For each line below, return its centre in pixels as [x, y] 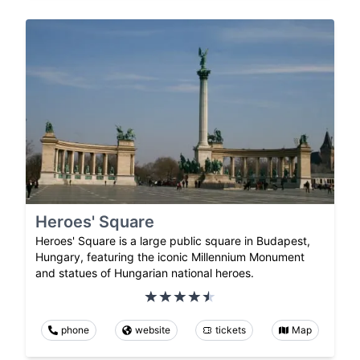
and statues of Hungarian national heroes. [145, 272]
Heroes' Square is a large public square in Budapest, [173, 240]
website [152, 329]
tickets [231, 329]
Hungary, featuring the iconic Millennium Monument [170, 256]
